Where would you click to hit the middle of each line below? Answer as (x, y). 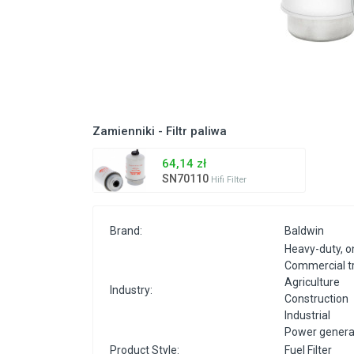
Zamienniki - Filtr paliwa (160, 132)
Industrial (307, 316)
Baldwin (304, 231)
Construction (316, 299)
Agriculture (312, 282)
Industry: (131, 290)
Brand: (126, 231)
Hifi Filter (229, 180)
